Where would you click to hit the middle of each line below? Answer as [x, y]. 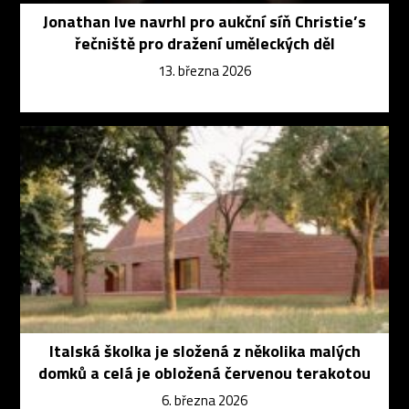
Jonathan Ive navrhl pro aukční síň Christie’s [204, 21]
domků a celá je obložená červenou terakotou [204, 372]
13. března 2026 [204, 70]
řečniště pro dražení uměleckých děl [204, 43]
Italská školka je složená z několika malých [204, 351]
